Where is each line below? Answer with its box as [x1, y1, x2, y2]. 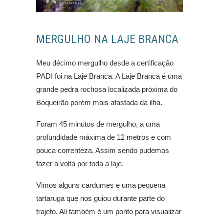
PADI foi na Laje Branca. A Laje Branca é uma [36, 72, 182, 81]
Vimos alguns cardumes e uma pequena [36, 181, 165, 190]
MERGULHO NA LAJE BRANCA [36, 32, 178, 46]
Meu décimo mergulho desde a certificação [36, 59, 174, 67]
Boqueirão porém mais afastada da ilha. [36, 98, 162, 107]
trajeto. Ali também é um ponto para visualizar [36, 207, 181, 216]
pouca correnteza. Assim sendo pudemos [36, 146, 169, 155]
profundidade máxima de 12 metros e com [36, 133, 171, 142]
